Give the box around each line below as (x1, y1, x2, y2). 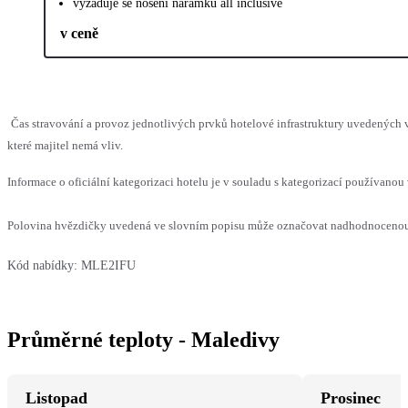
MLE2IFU (81, 258, 136, 272)
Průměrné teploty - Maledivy (7, 327, 280, 352)
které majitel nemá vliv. (7, 138, 123, 152)
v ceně (60, 25, 98, 41)
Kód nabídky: (7, 258, 77, 272)
